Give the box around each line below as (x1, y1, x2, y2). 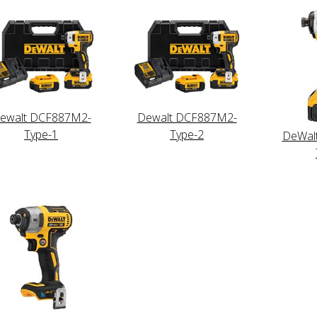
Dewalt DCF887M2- (137, 109, 237, 125)
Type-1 (24, 126, 58, 142)
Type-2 (170, 126, 204, 142)
